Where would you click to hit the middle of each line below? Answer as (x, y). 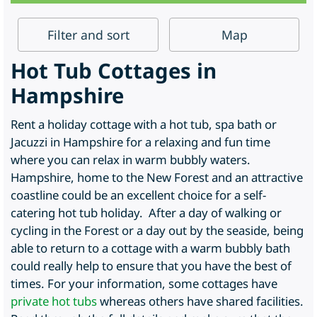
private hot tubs (54, 301)
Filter (64, 35)
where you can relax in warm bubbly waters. (131, 160)
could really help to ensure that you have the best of (151, 266)
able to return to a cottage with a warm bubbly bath (150, 248)
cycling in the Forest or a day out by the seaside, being (157, 230)
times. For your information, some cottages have (144, 283)
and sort (105, 35)
